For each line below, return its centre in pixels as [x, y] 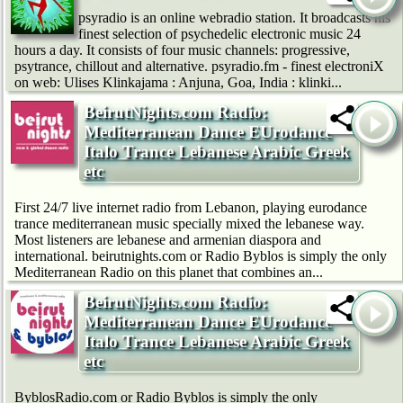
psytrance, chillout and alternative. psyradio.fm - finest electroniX [199, 67]
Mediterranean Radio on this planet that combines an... [169, 273]
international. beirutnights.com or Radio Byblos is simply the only [201, 256]
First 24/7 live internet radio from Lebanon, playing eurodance [191, 208]
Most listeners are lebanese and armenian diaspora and [168, 240]
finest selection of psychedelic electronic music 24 [219, 34]
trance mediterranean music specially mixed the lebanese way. [189, 224]
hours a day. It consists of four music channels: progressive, [182, 50]
